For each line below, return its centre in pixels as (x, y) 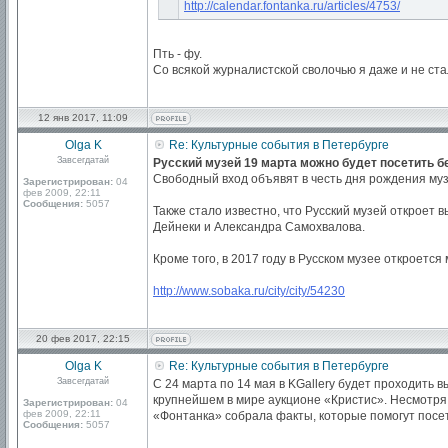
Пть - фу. (177, 54)
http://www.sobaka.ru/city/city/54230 (249, 291)
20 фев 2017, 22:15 (83, 338)
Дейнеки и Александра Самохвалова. (259, 227)
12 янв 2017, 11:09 (83, 117)
